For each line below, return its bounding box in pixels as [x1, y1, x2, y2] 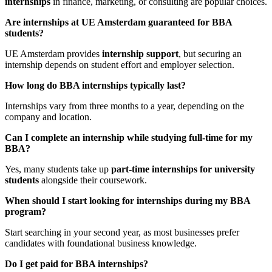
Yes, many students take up [5, 163, 111, 174]
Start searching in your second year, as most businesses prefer [5, 226, 239, 237]
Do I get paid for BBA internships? [5, 258, 148, 269]
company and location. [5, 111, 92, 122]
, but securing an [178, 48, 242, 59]
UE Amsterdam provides [5, 48, 102, 59]
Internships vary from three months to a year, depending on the [5, 100, 244, 111]
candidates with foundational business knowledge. [5, 237, 197, 248]
